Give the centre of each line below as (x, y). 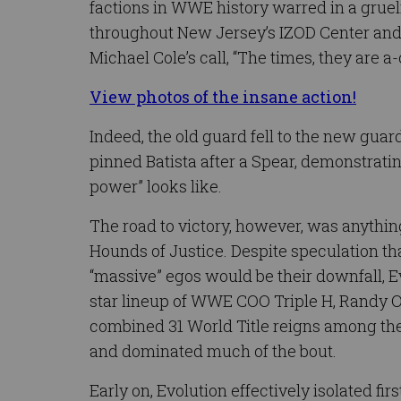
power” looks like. (156, 186)
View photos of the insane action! (223, 96)
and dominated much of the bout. (213, 350)
